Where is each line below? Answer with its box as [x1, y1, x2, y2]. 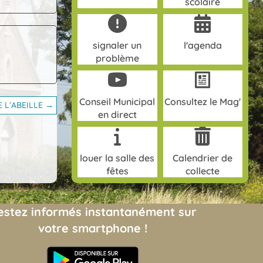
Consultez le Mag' [164, 96, 241, 107]
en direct [97, 109, 137, 120]
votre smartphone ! [38, 221, 148, 235]
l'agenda [183, 39, 222, 51]
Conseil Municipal [79, 96, 156, 107]
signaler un [93, 39, 142, 51]
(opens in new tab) [145, 233, 227, 245]
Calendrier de [173, 152, 233, 164]
